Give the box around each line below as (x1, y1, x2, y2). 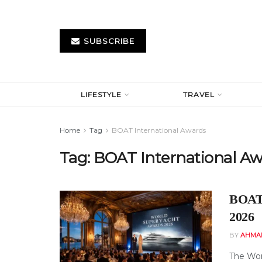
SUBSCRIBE (81, 36, 135, 46)
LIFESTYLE (81, 90, 122, 99)
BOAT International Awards (112, 126, 206, 135)
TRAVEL (183, 90, 215, 99)
